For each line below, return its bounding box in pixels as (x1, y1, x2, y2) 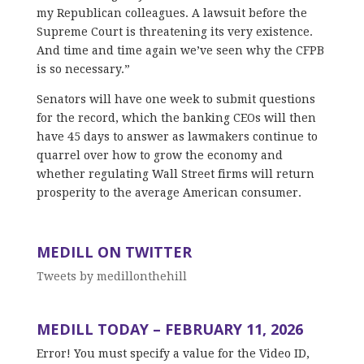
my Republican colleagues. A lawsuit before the (36, 6, 307, 19)
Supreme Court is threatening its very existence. (36, 24, 313, 38)
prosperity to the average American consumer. (36, 185, 305, 199)
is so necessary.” (36, 62, 130, 76)
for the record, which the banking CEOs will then (36, 110, 316, 124)
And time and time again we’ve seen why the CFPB (36, 43, 324, 57)
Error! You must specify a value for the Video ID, (36, 346, 310, 360)
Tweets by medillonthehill (36, 269, 187, 283)
